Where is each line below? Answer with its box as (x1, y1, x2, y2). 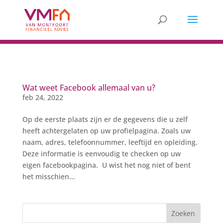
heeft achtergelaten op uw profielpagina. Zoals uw (22, 126, 191, 135)
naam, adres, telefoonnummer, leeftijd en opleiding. (22, 137, 198, 147)
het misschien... (22, 172, 75, 181)
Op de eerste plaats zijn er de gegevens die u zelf (22, 114, 188, 124)
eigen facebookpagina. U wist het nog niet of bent (22, 160, 191, 170)
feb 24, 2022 (22, 93, 63, 102)
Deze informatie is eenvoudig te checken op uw (22, 149, 181, 158)
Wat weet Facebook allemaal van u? (22, 82, 155, 93)
